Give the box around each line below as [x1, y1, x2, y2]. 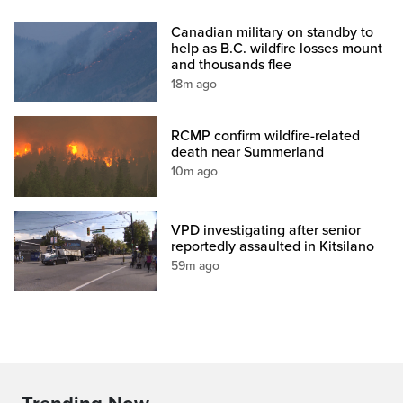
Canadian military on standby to [171, 23, 374, 42]
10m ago [171, 163, 219, 179]
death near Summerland [171, 142, 325, 161]
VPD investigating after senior [171, 220, 362, 239]
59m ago [171, 257, 220, 273]
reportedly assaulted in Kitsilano [171, 237, 375, 255]
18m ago [171, 76, 218, 93]
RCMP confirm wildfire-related [171, 126, 361, 145]
